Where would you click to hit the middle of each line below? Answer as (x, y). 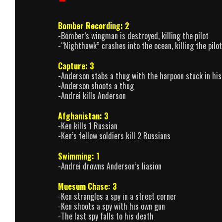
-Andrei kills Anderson (92, 96)
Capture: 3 (76, 66)
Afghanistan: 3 (83, 116)
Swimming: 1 (79, 156)
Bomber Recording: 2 (94, 26)
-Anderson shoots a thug (96, 86)
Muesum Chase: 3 (87, 186)
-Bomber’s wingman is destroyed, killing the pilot (133, 36)
